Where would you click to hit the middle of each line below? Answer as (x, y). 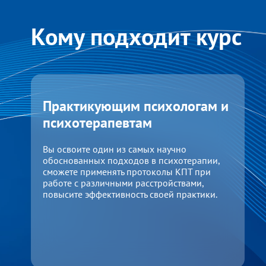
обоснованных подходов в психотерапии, (131, 160)
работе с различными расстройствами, (123, 183)
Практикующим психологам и (136, 106)
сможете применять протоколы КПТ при (127, 171)
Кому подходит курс (136, 36)
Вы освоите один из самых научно (115, 149)
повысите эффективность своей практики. (130, 194)
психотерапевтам (97, 123)
